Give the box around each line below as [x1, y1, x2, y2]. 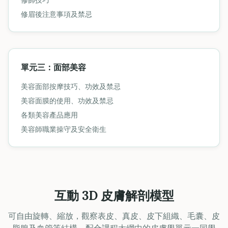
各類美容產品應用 [21, 110, 78, 119]
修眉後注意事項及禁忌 [21, 10, 92, 18]
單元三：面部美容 [21, 62, 86, 72]
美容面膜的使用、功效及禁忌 [21, 96, 113, 105]
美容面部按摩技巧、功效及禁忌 [21, 82, 121, 91]
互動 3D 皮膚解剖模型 [54, 187, 174, 204]
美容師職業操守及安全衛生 [21, 125, 106, 133]
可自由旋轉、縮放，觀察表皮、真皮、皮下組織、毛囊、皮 [8, 211, 220, 221]
